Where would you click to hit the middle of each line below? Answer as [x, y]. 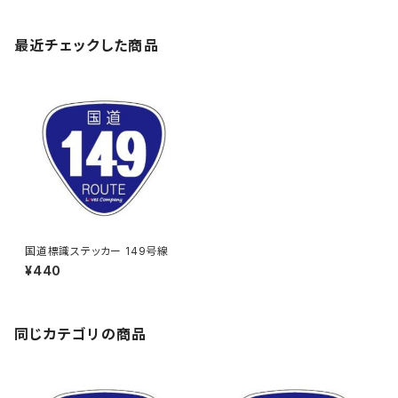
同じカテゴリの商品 [81, 334]
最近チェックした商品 [87, 45]
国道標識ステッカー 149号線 [97, 251]
